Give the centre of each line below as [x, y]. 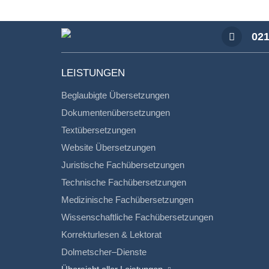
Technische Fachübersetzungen [124, 182]
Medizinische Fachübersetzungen [127, 200]
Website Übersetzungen [108, 147]
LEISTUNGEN [93, 73]
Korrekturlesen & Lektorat [111, 234]
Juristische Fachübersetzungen [123, 165]
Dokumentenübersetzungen [116, 113]
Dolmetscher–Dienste [104, 252]
